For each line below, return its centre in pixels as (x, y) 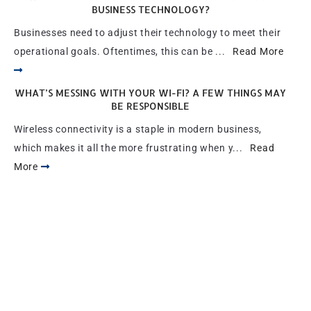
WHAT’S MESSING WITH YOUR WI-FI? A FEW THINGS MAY (150, 93)
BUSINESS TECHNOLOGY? (150, 9)
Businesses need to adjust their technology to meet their (148, 33)
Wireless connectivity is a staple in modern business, (138, 129)
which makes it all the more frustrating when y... (132, 148)
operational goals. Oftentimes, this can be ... (124, 51)
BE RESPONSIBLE (150, 106)
